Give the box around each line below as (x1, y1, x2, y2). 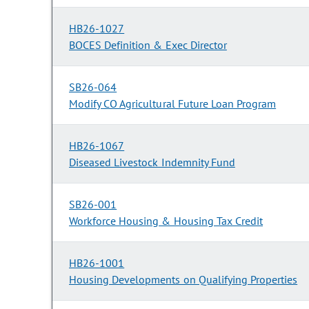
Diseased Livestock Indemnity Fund (69, 155, 235, 170)
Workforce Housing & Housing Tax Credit (69, 214, 263, 228)
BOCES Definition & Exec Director (69, 38, 227, 52)
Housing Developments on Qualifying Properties (69, 272, 298, 287)
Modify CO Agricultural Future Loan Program (69, 97, 277, 111)
